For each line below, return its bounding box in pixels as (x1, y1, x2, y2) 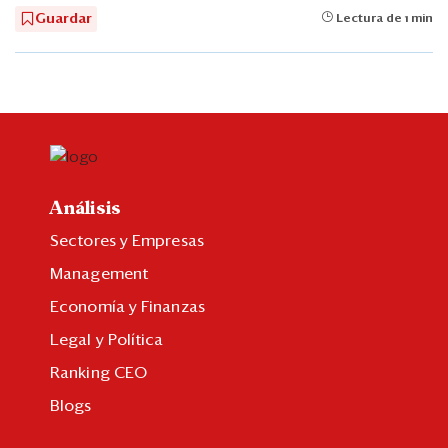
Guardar (35, 11, 92, 26)
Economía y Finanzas (50, 298, 205, 315)
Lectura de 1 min (333, 12, 433, 25)
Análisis (50, 200, 121, 217)
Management (50, 265, 148, 282)
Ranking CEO (50, 364, 148, 381)
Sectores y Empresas (50, 232, 204, 249)
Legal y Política (50, 331, 164, 348)
